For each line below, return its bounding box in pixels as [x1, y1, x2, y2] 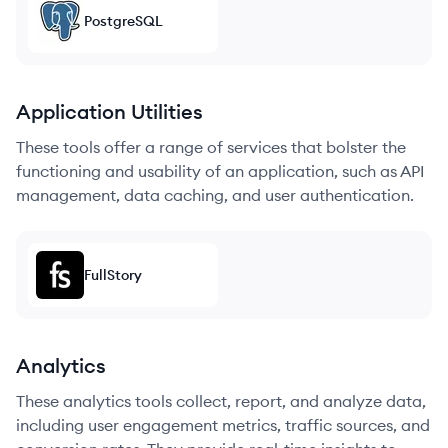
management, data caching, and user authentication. [16, 185, 414, 205]
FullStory [84, 266, 142, 284]
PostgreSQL [84, 12, 163, 30]
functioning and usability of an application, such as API [16, 161, 425, 181]
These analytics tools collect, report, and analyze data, [16, 391, 426, 411]
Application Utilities [16, 99, 203, 124]
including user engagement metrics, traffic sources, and [16, 415, 430, 435]
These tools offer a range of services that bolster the [16, 137, 406, 157]
